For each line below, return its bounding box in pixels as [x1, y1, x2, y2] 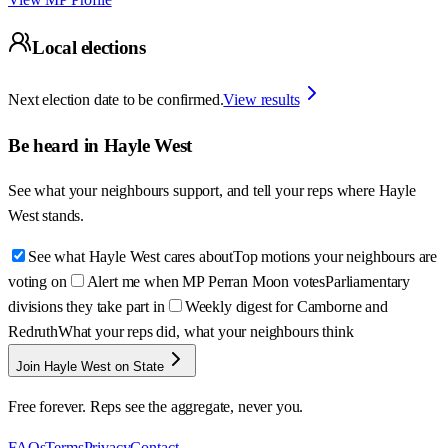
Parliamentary [325, 273, 411, 291]
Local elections [32, 37, 146, 59]
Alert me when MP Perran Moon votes [86, 273, 326, 291]
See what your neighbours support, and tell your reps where [8, 182, 379, 200]
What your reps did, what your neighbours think [57, 323, 354, 341]
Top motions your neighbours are [233, 248, 438, 266]
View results [223, 91, 300, 108]
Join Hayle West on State [16, 359, 164, 375]
